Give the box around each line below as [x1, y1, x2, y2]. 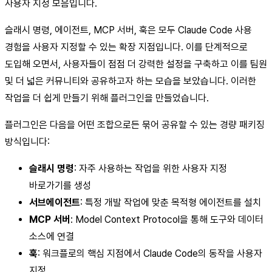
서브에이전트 [29, 196, 80, 208]
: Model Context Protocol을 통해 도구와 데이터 [70, 213, 263, 225]
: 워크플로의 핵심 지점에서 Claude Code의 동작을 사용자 [38, 247, 262, 259]
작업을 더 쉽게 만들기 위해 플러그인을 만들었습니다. [5, 92, 209, 104]
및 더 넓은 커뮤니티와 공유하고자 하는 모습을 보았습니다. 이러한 [5, 75, 256, 87]
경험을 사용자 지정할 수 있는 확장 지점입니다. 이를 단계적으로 [5, 41, 248, 53]
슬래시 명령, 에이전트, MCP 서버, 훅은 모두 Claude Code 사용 [5, 24, 252, 36]
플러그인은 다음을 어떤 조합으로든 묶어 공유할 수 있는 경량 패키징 [5, 118, 265, 131]
